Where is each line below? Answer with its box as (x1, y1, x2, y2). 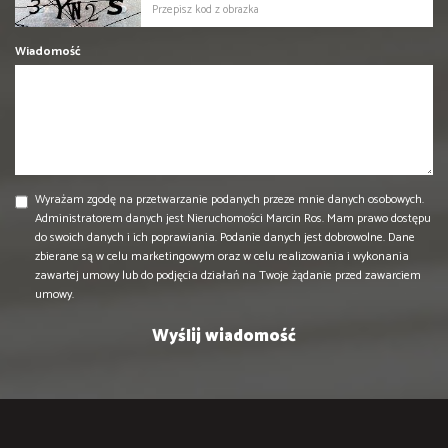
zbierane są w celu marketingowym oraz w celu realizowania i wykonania (35, 246, 409, 266)
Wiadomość (15, 41, 81, 61)
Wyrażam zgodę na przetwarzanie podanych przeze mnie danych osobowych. (35, 189, 424, 209)
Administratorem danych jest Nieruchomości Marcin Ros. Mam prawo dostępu (35, 208, 431, 228)
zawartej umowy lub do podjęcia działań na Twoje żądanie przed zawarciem (35, 265, 421, 285)
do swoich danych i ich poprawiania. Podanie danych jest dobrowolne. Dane (35, 227, 415, 247)
